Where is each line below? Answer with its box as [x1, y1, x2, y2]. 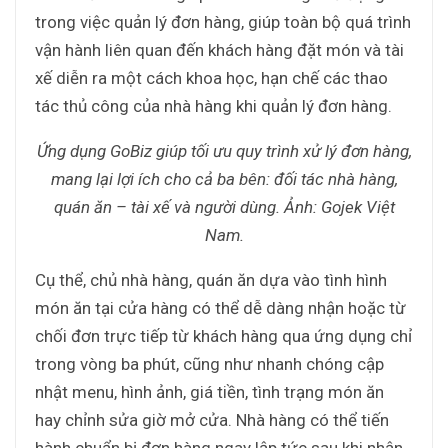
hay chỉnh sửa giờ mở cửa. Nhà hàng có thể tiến [35, 409, 389, 430]
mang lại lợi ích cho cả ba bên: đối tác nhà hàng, [50, 168, 398, 189]
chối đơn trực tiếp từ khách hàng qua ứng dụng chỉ [35, 325, 412, 346]
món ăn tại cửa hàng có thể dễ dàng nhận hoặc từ [35, 297, 406, 318]
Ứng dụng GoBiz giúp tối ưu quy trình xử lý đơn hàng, [36, 140, 412, 161]
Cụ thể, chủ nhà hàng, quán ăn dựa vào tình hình [35, 269, 387, 290]
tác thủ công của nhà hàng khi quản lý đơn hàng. [35, 95, 392, 116]
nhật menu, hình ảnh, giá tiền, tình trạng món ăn [35, 381, 384, 402]
